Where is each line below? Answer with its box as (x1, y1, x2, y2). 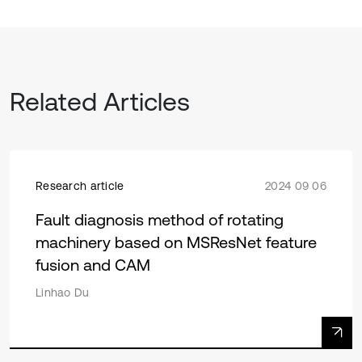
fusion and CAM (36, 255, 150, 275)
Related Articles (10, 86, 190, 117)
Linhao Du (36, 286, 90, 300)
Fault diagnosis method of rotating (36, 210, 284, 229)
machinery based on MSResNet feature (36, 233, 317, 252)
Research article (36, 179, 124, 193)
